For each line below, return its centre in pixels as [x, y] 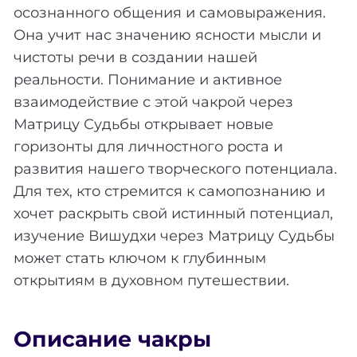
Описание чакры [112, 339]
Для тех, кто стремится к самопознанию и [169, 191]
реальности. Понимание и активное [148, 79]
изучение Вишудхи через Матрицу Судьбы [174, 235]
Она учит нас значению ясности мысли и [167, 35]
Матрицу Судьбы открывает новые [143, 124]
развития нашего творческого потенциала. [175, 169]
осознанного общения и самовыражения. [170, 12]
